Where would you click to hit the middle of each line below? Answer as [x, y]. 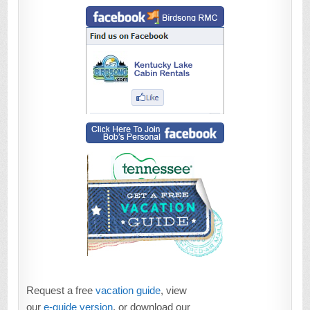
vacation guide [128, 291]
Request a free [61, 291]
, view [174, 291]
